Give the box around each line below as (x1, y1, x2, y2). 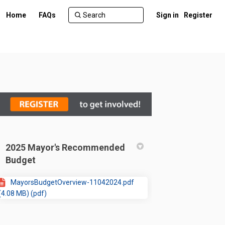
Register (184, 11, 212, 19)
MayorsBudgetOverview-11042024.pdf (11, 178, 135, 186)
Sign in (156, 11, 179, 19)
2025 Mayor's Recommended (6, 142, 126, 153)
